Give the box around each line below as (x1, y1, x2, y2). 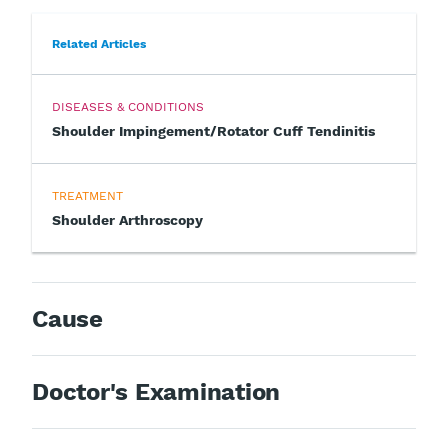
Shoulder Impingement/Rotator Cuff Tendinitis (52, 122, 375, 139)
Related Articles (52, 36, 146, 51)
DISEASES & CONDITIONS (52, 99, 204, 114)
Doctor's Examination (32, 377, 281, 406)
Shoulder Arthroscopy (52, 211, 203, 228)
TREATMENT (52, 188, 123, 203)
